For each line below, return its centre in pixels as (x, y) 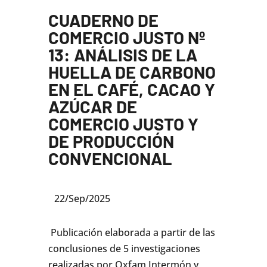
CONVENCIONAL (110, 158)
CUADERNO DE (103, 20)
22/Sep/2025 (82, 198)
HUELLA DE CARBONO (132, 72)
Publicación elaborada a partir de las (131, 232)
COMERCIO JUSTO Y (123, 123)
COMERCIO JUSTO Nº (126, 37)
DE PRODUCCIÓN (111, 141)
